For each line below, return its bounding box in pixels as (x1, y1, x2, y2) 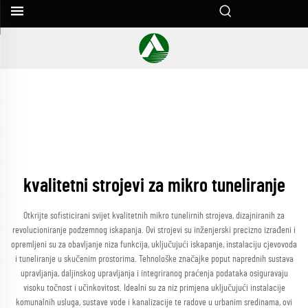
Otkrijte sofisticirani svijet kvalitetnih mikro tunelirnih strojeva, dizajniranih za (23, 211, 285, 221)
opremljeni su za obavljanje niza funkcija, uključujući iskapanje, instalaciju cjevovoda (11, 240, 297, 250)
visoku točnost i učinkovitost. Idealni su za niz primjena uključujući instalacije (23, 283, 285, 293)
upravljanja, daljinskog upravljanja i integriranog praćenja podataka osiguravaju (20, 269, 288, 278)
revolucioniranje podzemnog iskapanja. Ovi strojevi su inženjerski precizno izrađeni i (12, 225, 296, 235)
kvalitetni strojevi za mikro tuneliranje (23, 177, 285, 196)
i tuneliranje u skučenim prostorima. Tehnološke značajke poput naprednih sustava (14, 254, 294, 264)
